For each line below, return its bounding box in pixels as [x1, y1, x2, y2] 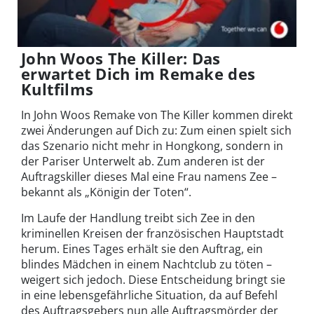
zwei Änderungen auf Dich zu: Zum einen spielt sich [21, 123, 292, 139]
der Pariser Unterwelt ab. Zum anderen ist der [21, 153, 265, 170]
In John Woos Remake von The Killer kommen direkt [21, 107, 293, 123]
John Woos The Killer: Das [21, 48, 221, 69]
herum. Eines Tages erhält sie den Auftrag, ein [21, 241, 263, 257]
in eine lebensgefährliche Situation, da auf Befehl [21, 287, 278, 303]
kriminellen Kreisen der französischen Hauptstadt [21, 226, 284, 242]
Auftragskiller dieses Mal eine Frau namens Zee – [21, 169, 277, 185]
